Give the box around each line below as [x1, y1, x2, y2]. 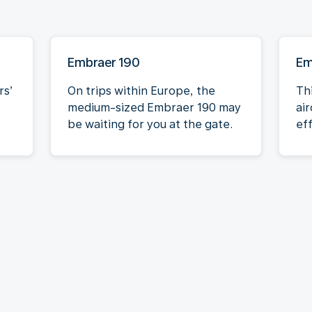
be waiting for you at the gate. [68, 117, 233, 131]
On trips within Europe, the [68, 84, 215, 97]
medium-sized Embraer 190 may [68, 100, 241, 114]
